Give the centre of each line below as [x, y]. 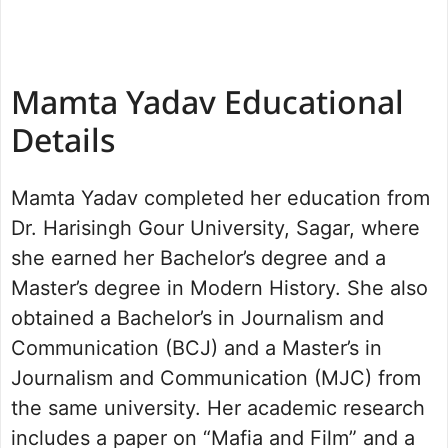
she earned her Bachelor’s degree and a [198, 257]
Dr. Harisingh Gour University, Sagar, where [215, 227]
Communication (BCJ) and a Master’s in [196, 347]
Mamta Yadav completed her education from [220, 197]
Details [63, 143]
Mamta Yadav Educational [207, 105]
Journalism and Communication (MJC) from [216, 377]
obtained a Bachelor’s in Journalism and [197, 317]
